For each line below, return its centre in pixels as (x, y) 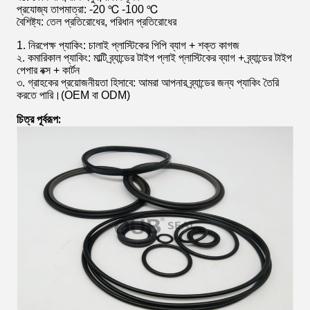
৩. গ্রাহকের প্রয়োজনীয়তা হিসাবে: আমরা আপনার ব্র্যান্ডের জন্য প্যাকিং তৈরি (148, 83)
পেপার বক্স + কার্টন (48, 70)
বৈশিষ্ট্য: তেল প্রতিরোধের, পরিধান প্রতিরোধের (97, 22)
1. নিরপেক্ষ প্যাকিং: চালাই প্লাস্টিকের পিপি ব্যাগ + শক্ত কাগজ (128, 45)
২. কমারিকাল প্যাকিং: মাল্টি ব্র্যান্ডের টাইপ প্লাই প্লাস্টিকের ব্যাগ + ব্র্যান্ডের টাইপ (154, 58)
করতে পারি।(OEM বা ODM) (73, 95)
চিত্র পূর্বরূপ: (39, 119)
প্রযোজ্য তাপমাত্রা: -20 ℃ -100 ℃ (87, 9)
